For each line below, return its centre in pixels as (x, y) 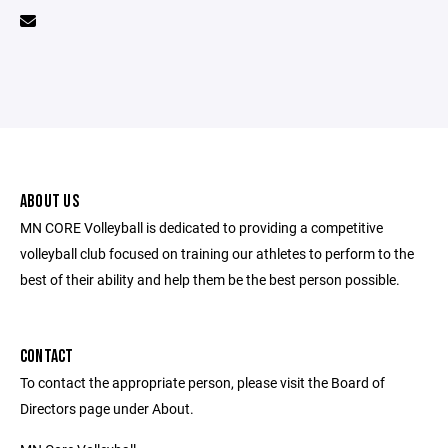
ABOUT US (49, 202)
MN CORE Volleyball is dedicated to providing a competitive (201, 228)
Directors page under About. (107, 409)
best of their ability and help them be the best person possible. (210, 280)
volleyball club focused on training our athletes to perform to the (217, 254)
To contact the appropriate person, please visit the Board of (202, 383)
